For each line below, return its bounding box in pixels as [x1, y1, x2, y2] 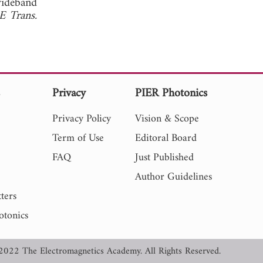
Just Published [134, 148, 194, 167]
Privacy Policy [52, 109, 112, 128]
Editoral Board [134, 129, 197, 147]
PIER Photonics [134, 83, 207, 104]
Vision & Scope [134, 109, 199, 128]
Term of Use [52, 129, 104, 147]
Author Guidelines [134, 167, 212, 186]
